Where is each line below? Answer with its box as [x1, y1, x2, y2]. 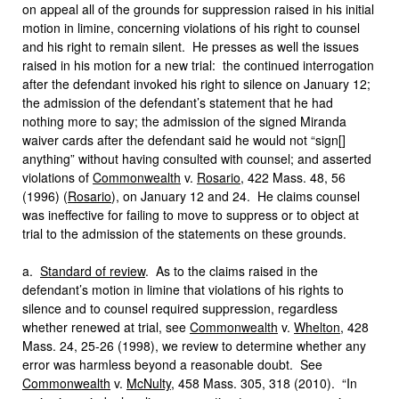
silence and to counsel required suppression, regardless [22, 299, 338, 317]
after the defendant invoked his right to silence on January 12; [22, 75, 370, 93]
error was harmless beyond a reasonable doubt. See [22, 355, 322, 373]
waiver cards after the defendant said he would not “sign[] [22, 131, 346, 149]
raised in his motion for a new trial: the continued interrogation [22, 56, 374, 74]
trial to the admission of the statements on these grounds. [22, 224, 346, 242]
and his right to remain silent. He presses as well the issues [22, 37, 359, 55]
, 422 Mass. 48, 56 [240, 168, 346, 186]
